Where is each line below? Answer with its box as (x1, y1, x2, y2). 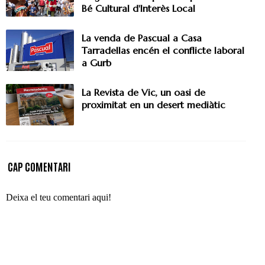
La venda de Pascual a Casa (82, 32, 202, 44)
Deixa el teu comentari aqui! (6, 192, 111, 203)
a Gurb (82, 57, 111, 69)
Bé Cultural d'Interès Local (82, 2, 195, 15)
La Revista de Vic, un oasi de (82, 86, 205, 99)
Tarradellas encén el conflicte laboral (82, 44, 244, 57)
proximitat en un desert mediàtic (82, 99, 225, 111)
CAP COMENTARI (8, 159, 71, 174)
